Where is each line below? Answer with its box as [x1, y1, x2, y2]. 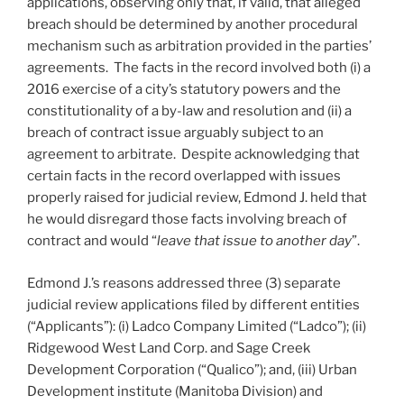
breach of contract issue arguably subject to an [27, 124, 324, 142]
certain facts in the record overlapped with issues [27, 168, 341, 185]
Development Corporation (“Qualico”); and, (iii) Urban [27, 361, 357, 378]
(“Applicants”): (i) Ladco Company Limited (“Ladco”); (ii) [27, 317, 366, 335]
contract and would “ [27, 233, 157, 250]
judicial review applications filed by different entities [27, 296, 360, 313]
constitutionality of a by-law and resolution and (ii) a [27, 103, 352, 120]
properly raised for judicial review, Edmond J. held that [27, 189, 367, 207]
